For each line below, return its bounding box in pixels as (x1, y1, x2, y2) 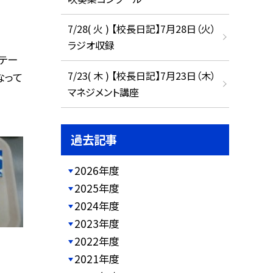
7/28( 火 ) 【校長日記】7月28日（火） (67, 21, 216, 37)
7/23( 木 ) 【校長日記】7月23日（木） (67, 68, 216, 83)
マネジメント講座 (67, 84, 139, 99)
